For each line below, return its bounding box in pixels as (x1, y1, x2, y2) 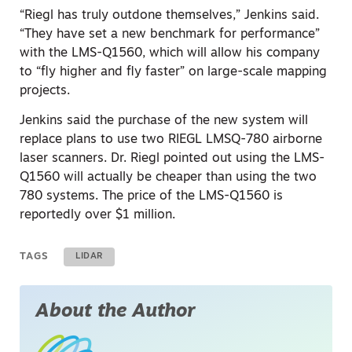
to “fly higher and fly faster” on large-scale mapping (20, 65, 327, 79)
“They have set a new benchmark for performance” (20, 27, 320, 41)
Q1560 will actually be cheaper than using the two (20, 171, 317, 185)
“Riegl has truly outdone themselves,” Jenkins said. (20, 9, 319, 22)
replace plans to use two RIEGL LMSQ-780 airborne (20, 134, 322, 147)
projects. (20, 84, 70, 97)
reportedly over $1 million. (20, 209, 175, 222)
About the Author (35, 302, 196, 321)
